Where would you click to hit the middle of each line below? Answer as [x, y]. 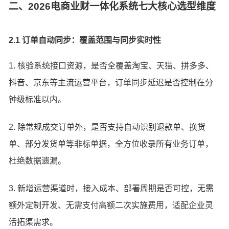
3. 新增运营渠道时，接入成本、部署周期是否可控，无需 [111, 188]
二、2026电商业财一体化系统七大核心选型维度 [112, 7]
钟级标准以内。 [38, 100]
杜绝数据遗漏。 [38, 161]
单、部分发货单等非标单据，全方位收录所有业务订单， [111, 144]
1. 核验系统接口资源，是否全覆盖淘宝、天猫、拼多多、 [111, 66]
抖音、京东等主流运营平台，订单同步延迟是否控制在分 [111, 83]
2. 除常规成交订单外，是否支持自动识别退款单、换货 [107, 127]
